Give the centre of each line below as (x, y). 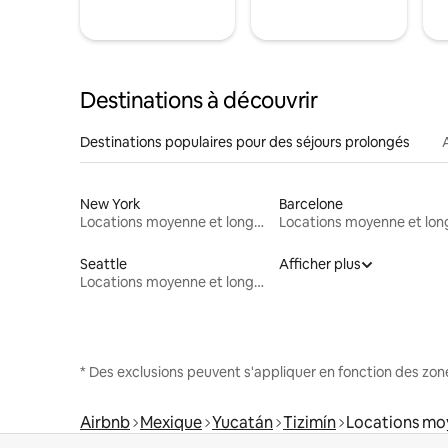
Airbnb (105, 422)
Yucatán (242, 422)
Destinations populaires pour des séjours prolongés (245, 141)
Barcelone (310, 203)
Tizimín (309, 422)
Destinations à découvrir (199, 100)
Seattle (103, 263)
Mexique (171, 422)
